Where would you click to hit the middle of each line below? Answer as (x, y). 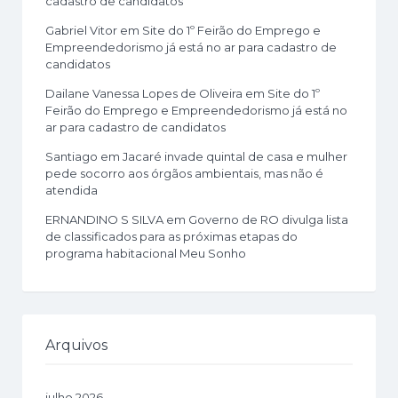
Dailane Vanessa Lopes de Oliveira (144, 94)
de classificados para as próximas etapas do (171, 237)
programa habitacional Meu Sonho (146, 254)
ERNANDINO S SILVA (104, 220)
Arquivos (76, 346)
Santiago (72, 157)
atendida (72, 191)
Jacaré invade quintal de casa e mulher (235, 157)
